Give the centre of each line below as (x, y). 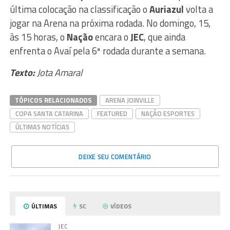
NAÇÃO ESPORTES (168, 114)
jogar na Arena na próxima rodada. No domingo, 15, (110, 23)
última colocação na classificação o (79, 9)
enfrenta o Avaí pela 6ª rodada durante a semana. (108, 51)
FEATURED (112, 114)
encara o (111, 37)
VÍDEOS (120, 206)
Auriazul (166, 9)
